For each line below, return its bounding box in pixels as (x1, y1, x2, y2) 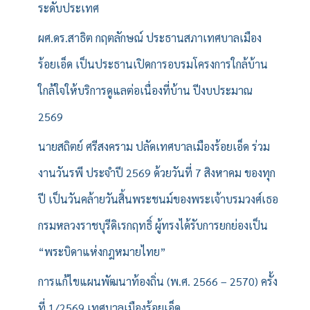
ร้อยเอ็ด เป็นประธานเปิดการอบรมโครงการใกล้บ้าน (38, 57, 268, 71)
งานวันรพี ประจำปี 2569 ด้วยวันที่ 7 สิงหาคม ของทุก (38, 165, 275, 180)
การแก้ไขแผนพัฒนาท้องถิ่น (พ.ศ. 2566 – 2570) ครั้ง (38, 274, 277, 289)
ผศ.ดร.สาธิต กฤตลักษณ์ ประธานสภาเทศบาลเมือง (38, 30, 262, 45)
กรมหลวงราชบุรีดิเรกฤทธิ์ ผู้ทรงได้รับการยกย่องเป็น (38, 218, 268, 232)
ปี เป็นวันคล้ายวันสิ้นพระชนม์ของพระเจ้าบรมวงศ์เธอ (38, 192, 278, 206)
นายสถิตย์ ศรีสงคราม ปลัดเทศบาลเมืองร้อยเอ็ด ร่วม (38, 139, 270, 154)
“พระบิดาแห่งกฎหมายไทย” (38, 244, 166, 259)
